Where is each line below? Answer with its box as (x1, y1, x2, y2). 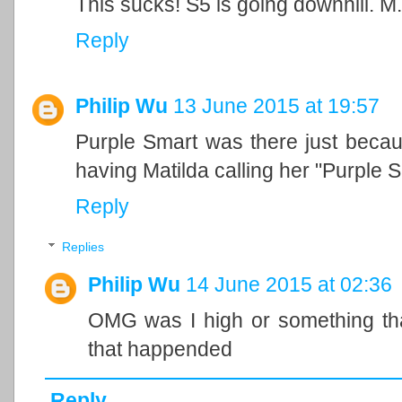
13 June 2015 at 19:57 (173, 93, 380, 118)
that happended (87, 337, 232, 362)
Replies (61, 240, 104, 255)
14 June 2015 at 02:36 (185, 273, 392, 297)
